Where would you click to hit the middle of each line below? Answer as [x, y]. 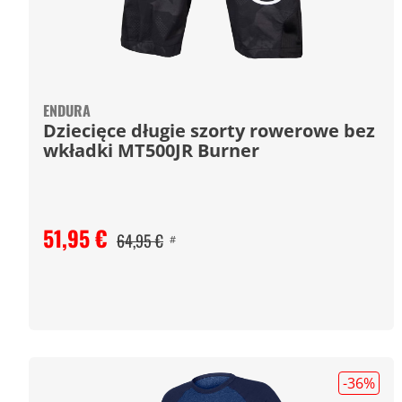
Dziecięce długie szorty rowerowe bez [209, 131]
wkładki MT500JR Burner [151, 150]
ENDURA [67, 110]
